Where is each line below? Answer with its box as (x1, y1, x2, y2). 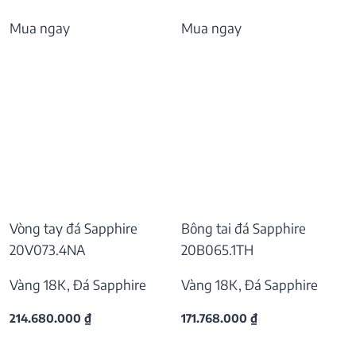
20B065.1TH (181, 241, 253, 259)
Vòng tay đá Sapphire (10, 219, 137, 238)
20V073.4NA (10, 241, 85, 259)
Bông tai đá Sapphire (181, 219, 306, 238)
